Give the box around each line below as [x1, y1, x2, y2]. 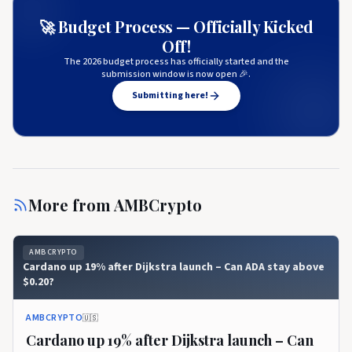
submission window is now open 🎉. [101, 68, 251, 81]
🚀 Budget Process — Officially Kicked [38, 16, 313, 37]
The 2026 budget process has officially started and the [63, 55, 289, 68]
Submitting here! [131, 89, 208, 102]
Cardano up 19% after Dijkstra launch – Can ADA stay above [23, 259, 324, 275]
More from [28, 194, 114, 215]
